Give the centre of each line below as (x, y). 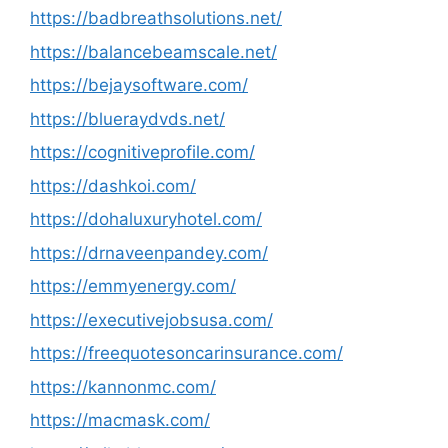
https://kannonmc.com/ (123, 386)
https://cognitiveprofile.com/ (142, 152)
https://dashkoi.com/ (113, 185)
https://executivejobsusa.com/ (151, 319)
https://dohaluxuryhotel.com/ (146, 219)
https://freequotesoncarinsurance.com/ (186, 353)
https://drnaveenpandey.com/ (149, 252)
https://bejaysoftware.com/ (139, 85)
